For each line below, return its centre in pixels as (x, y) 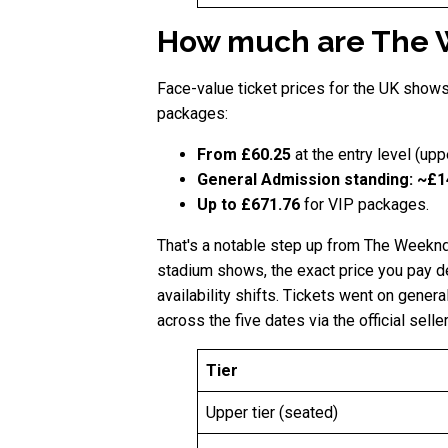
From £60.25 (246, 155)
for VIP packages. (366, 205)
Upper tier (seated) (272, 413)
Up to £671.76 (250, 205)
